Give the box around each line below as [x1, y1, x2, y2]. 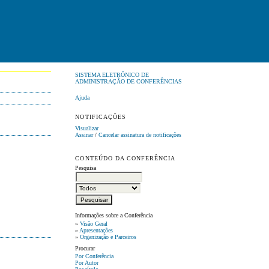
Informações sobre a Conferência [75, 212, 153, 219]
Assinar [75, 131, 94, 138]
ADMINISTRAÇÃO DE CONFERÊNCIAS [75, 78, 183, 85]
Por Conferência [75, 253, 114, 260]
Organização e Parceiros [80, 233, 137, 240]
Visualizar [75, 124, 99, 131]
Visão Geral [80, 220, 108, 227]
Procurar [75, 244, 95, 252]
